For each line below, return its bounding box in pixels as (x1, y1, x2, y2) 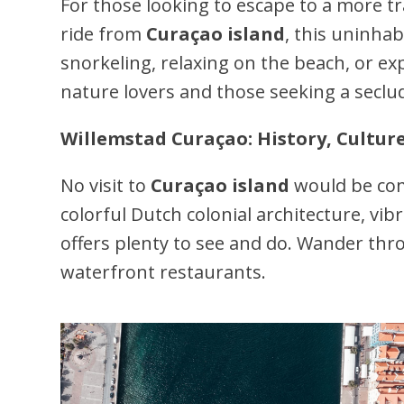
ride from (60, 22, 147, 46)
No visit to (60, 173, 151, 197)
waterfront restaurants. (60, 260, 267, 284)
